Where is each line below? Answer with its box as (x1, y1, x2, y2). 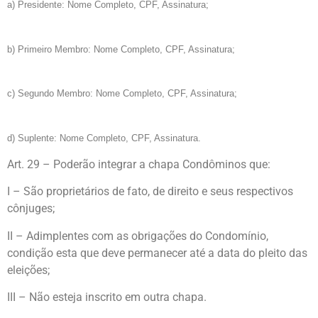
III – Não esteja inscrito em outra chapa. (7, 290, 207, 305)
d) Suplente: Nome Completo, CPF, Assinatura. (7, 132, 201, 143)
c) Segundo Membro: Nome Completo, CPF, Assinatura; (7, 88, 237, 99)
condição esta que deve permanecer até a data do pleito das (7, 246, 307, 260)
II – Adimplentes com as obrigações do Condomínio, (7, 229, 268, 243)
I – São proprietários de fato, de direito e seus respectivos (7, 185, 293, 199)
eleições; (7, 263, 50, 277)
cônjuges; (7, 202, 55, 216)
